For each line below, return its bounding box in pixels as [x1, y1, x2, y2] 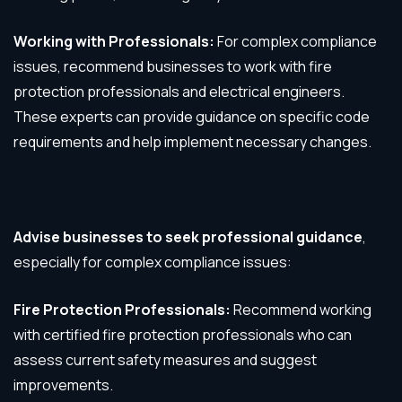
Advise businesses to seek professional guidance [13, 227, 363, 247]
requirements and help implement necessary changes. [13, 132, 371, 152]
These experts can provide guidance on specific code [13, 107, 370, 127]
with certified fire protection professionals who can [13, 325, 352, 345]
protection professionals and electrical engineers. [13, 82, 345, 101]
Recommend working [231, 300, 371, 319]
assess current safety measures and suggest [13, 350, 317, 370]
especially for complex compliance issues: [13, 252, 292, 272]
